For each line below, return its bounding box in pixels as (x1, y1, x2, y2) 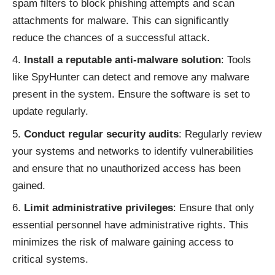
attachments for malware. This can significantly (12, 14, 229, 26)
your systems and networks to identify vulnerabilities (12, 145, 254, 157)
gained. (12, 179, 45, 192)
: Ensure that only (173, 202, 254, 214)
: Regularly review (179, 128, 261, 140)
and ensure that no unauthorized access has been (12, 162, 241, 174)
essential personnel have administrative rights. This (12, 219, 249, 231)
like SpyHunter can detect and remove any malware (12, 71, 249, 83)
